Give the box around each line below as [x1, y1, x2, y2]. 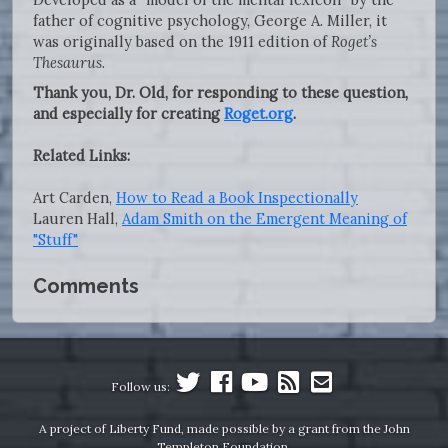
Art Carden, [33, 187, 116, 207]
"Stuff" [33, 229, 78, 249]
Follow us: [111, 378, 174, 394]
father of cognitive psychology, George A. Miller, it [33, 10, 387, 30]
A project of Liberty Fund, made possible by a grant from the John [38, 421, 410, 437]
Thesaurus [33, 52, 102, 72]
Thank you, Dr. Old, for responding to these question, [33, 82, 408, 102]
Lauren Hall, [33, 208, 122, 228]
